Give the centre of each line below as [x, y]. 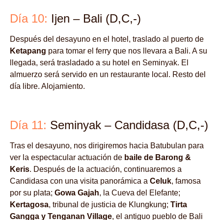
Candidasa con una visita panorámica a [79, 181]
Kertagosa [29, 205]
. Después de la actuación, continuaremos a [106, 169]
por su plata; [32, 193]
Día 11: [28, 125]
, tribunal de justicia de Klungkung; [110, 205]
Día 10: [29, 19]
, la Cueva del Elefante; [140, 193]
